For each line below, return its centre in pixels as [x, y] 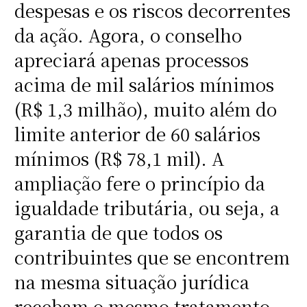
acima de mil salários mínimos [144, 85]
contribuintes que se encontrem [152, 257]
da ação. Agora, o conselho [128, 35]
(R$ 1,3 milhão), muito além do [145, 109]
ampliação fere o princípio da [139, 183]
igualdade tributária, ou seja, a [147, 208]
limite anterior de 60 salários [137, 134]
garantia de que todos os [118, 233]
